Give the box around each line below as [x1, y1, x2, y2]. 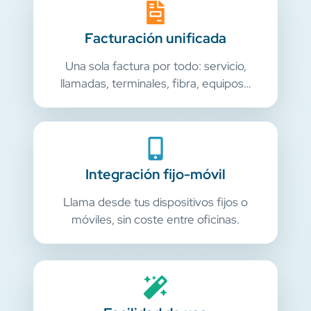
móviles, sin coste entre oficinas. [72, 212, 239, 228]
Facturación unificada [85, 29, 226, 48]
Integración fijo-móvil [85, 165, 226, 184]
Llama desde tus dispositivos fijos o [63, 194, 248, 210]
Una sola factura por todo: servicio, [65, 58, 246, 74]
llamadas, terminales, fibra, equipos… [60, 76, 251, 92]
